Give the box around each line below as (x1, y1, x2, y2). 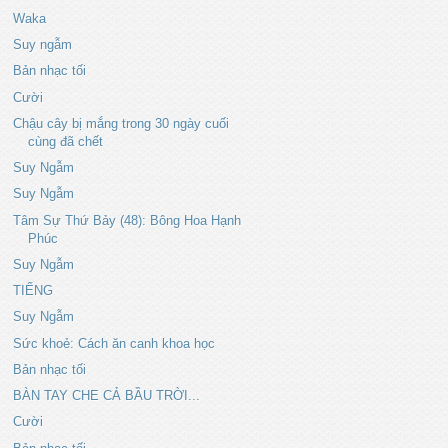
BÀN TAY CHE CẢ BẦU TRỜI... (13, 388, 201, 403)
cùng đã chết (28, 133, 104, 149)
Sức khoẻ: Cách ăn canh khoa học (13, 335, 216, 351)
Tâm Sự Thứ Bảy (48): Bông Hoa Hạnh (13, 212, 242, 228)
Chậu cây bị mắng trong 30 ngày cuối (13, 115, 230, 131)
